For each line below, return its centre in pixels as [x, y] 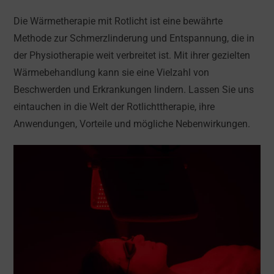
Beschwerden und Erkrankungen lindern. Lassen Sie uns [134, 90]
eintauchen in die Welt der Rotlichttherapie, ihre [114, 107]
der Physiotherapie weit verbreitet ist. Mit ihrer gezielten [132, 55]
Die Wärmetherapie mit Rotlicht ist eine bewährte [118, 21]
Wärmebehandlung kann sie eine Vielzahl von [112, 72]
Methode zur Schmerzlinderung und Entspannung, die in [134, 38]
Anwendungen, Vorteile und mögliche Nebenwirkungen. [132, 124]
